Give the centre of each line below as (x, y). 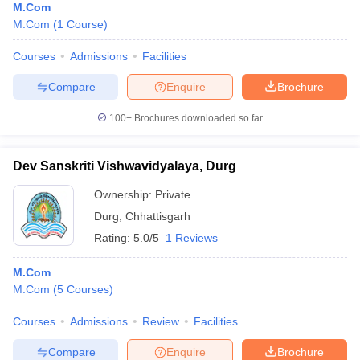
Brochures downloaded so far (197, 118)
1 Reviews (192, 238)
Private (173, 194)
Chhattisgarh (158, 216)
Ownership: (125, 194)
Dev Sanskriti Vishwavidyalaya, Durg (125, 166)
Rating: (114, 238)
